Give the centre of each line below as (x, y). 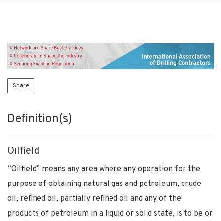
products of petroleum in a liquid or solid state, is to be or (110, 213)
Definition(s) (40, 119)
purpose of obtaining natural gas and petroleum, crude (104, 184)
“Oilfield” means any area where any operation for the (104, 169)
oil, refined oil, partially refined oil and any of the (94, 199)
